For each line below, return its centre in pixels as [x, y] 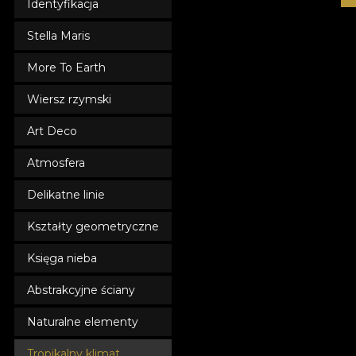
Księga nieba [62, 258]
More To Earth [66, 68]
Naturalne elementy [83, 322]
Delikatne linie [66, 195]
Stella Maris [58, 36]
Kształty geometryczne [93, 226]
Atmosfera [56, 163]
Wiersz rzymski [69, 99]
